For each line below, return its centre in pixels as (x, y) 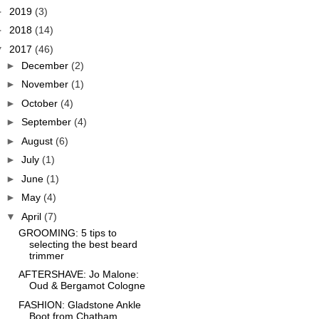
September (47, 122)
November (46, 84)
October (41, 103)
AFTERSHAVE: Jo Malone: (78, 274)
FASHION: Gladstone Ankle (79, 304)
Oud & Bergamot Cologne (87, 286)
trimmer (46, 255)
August (38, 141)
